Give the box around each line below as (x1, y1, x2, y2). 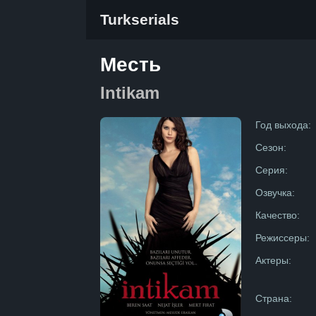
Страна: (255, 293, 292, 304)
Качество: (255, 209, 300, 221)
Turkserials (100, 11, 179, 28)
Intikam (100, 83, 159, 102)
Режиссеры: (255, 232, 310, 243)
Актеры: (255, 255, 291, 266)
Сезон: (255, 142, 286, 153)
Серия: (255, 164, 288, 176)
